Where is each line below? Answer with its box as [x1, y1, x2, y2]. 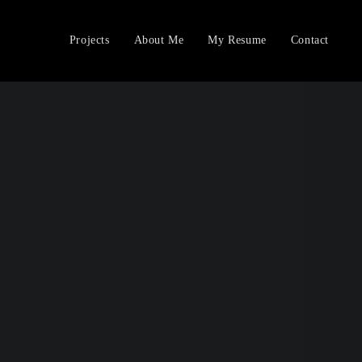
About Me [133, 34, 184, 46]
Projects [69, 34, 110, 46]
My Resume [208, 34, 267, 46]
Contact [290, 34, 329, 46]
